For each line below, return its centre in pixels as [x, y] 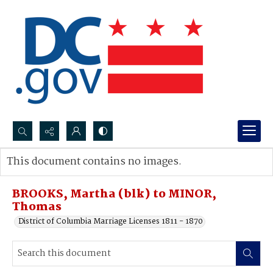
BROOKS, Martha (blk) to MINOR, [114, 194]
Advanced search [50, 174]
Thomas [37, 207]
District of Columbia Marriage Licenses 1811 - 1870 [111, 222]
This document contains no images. [94, 162]
